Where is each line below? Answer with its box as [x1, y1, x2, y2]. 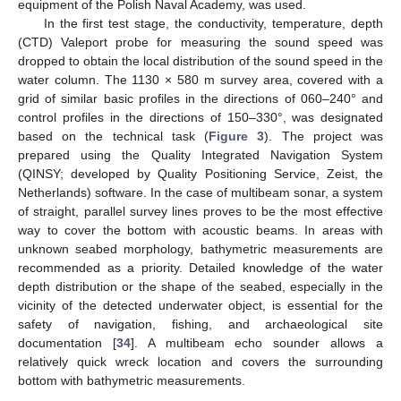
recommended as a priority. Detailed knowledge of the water [18, 260, 383, 276]
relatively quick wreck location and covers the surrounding [18, 354, 383, 370]
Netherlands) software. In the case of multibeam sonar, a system [18, 185, 383, 200]
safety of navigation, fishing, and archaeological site [18, 317, 383, 332]
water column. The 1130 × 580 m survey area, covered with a [18, 73, 383, 88]
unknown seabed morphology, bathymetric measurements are [18, 242, 383, 257]
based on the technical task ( [18, 129, 209, 144]
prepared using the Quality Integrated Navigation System [18, 148, 383, 163]
